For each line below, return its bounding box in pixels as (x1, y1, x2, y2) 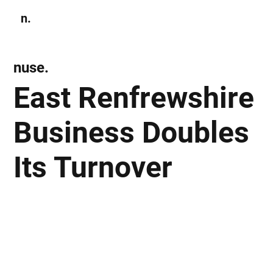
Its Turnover (13, 149, 173, 185)
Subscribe (192, 13, 222, 23)
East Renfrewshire (13, 80, 255, 115)
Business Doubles (13, 115, 250, 150)
